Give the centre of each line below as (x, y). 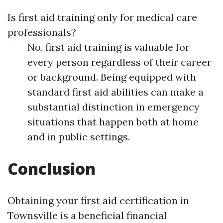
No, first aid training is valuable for (109, 47)
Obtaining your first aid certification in (98, 201)
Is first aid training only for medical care (102, 17)
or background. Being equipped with (112, 77)
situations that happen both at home (113, 122)
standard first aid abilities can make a (115, 92)
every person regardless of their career (119, 62)
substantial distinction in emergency (113, 107)
